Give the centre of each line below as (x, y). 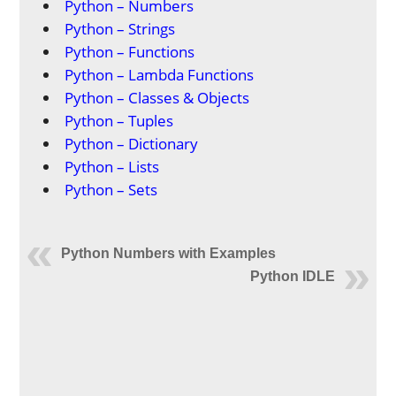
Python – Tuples (119, 120)
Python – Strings (120, 28)
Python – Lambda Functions (160, 74)
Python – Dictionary (132, 143)
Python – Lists (112, 166)
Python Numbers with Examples (169, 253)
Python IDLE (292, 276)
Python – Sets (111, 189)
